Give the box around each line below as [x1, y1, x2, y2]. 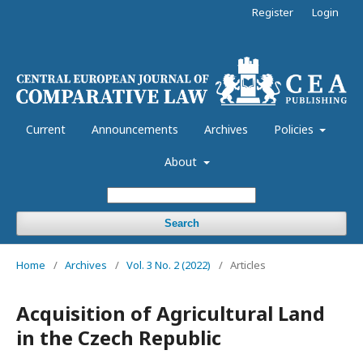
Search [164, 216, 199, 229]
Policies [273, 121, 317, 137]
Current [25, 121, 66, 137]
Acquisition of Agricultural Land [16, 299, 325, 327]
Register [252, 5, 293, 19]
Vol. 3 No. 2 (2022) [126, 257, 211, 272]
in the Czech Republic [16, 323, 221, 351]
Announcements [91, 121, 178, 137]
